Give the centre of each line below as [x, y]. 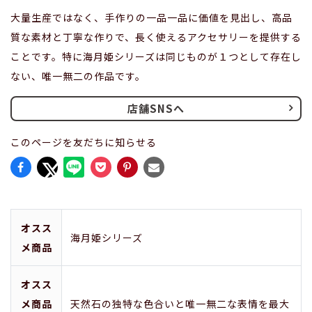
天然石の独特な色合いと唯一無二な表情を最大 [180, 303]
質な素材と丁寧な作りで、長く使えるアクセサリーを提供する [156, 37]
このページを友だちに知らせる [84, 142]
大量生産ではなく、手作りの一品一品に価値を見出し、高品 [151, 17]
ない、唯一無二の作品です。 [78, 76]
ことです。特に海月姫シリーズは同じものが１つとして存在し [156, 56]
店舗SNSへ [156, 108]
